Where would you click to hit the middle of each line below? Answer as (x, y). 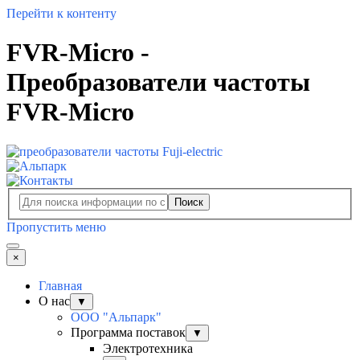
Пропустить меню (56, 227)
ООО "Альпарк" (116, 317)
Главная (60, 286)
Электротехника (148, 349)
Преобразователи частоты (158, 82)
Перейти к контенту (61, 13)
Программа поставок (128, 333)
